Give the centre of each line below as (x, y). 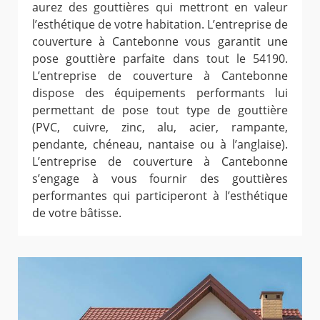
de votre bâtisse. (77, 212)
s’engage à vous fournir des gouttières (160, 178)
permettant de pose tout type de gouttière (160, 110)
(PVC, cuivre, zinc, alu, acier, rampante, (160, 127)
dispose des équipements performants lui (160, 92)
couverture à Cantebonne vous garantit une (160, 41)
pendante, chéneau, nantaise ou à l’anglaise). (160, 144)
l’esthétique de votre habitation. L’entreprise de (160, 24)
